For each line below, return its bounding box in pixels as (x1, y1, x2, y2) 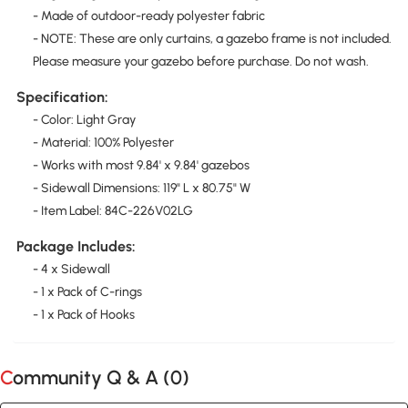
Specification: (15, 88, 108, 107)
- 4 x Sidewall (32, 261, 110, 278)
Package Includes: (15, 238, 136, 256)
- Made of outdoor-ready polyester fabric (32, 7, 265, 24)
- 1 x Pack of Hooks (32, 307, 135, 323)
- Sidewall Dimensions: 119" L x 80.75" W (32, 180, 250, 197)
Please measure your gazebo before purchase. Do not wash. (32, 53, 369, 69)
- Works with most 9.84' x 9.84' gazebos (32, 158, 250, 174)
